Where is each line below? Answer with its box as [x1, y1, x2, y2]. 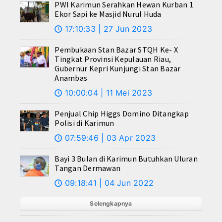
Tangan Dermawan [55, 163, 121, 173]
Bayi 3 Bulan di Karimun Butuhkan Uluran [55, 154, 198, 164]
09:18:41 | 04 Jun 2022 [62, 178, 154, 188]
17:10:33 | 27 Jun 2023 [62, 24, 153, 34]
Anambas [55, 73, 88, 83]
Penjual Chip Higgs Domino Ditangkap [55, 109, 189, 119]
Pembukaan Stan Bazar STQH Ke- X [55, 45, 178, 55]
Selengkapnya [90, 200, 132, 208]
